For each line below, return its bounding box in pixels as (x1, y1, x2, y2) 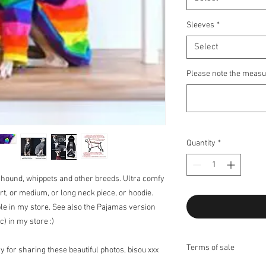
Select (194, 42, 218, 52)
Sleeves (186, 20, 214, 30)
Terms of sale (186, 243, 235, 253)
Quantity (186, 138, 216, 148)
